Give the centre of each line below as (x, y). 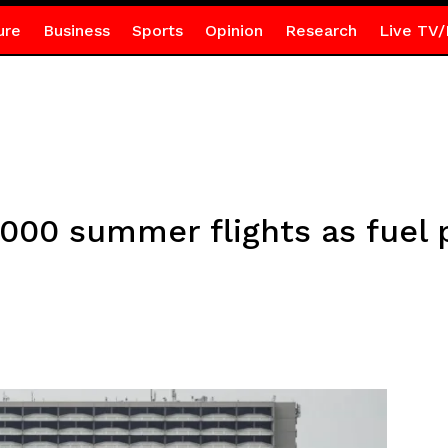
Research (320, 30)
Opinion (233, 30)
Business (76, 30)
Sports (157, 30)
